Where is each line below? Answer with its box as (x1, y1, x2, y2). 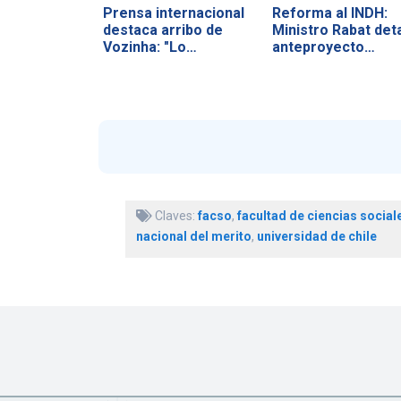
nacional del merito (135, 229, 252, 244)
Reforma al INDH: (271, 4, 388, 21)
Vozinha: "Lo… (102, 38, 197, 55)
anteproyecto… (271, 38, 375, 55)
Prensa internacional (102, 4, 244, 21)
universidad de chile (256, 229, 377, 244)
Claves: (151, 209, 198, 224)
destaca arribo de (102, 21, 223, 38)
